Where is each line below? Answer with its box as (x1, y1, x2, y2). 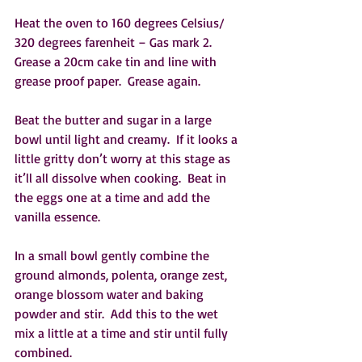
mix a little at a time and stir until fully (15, 325, 231, 342)
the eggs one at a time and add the (15, 189, 213, 206)
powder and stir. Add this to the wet (15, 305, 221, 322)
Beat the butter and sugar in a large (15, 112, 215, 128)
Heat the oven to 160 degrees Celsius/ (15, 15, 228, 32)
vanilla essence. (15, 208, 100, 225)
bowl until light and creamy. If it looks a (15, 131, 241, 148)
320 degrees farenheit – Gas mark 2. (15, 34, 218, 51)
